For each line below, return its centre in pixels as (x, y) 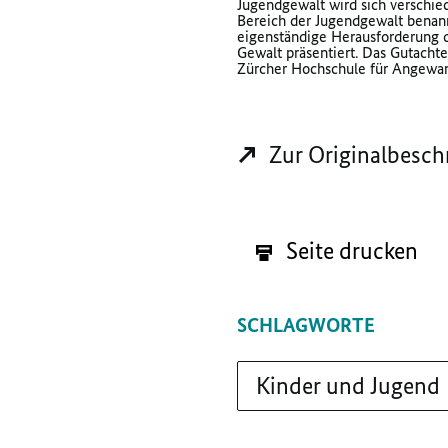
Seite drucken (349, 250)
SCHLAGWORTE (306, 324)
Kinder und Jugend (348, 385)
